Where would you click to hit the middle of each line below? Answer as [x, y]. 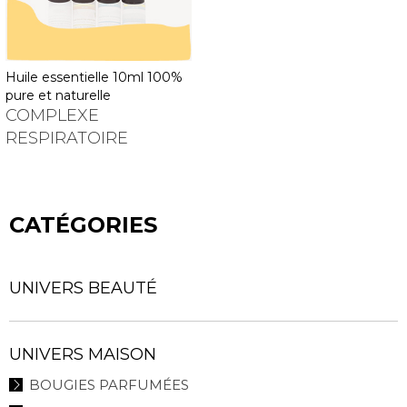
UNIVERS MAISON [83, 354]
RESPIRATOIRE [66, 138]
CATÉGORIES [83, 224]
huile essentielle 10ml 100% [10, 77]
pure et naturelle [58, 95]
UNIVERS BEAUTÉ [83, 288]
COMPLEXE [52, 115]
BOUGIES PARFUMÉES [109, 384]
